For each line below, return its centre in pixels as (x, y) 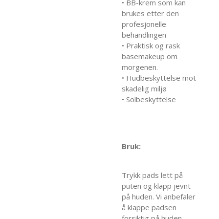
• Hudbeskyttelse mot (159, 77)
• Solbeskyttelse (149, 99)
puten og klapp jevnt (156, 186)
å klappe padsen (149, 207)
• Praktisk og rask (151, 45)
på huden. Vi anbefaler (159, 196)
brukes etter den (150, 13)
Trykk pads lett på (152, 175)
